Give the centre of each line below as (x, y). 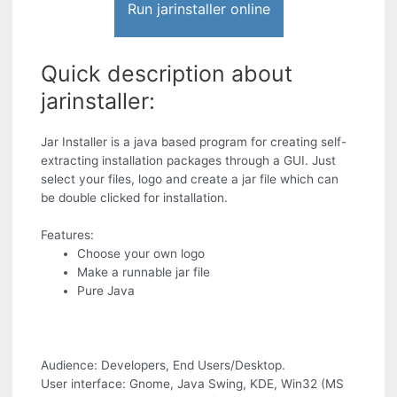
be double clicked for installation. (135, 198)
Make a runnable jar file (144, 272)
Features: (68, 235)
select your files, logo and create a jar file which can (190, 179)
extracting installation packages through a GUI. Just (189, 161)
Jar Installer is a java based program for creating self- (194, 142)
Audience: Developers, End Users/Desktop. (163, 365)
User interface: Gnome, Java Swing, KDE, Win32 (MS (193, 383)
